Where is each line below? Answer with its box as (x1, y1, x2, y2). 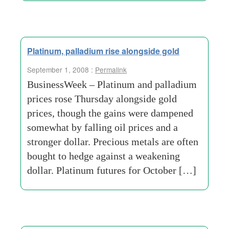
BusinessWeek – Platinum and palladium (27, 79, 197, 90)
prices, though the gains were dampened (27, 107, 193, 119)
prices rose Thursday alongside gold (27, 93, 177, 104)
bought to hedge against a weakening (27, 150, 180, 162)
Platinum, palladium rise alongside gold (27, 45, 179, 57)
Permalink (95, 64, 127, 75)
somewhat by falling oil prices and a (27, 122, 178, 133)
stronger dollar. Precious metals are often (27, 136, 198, 147)
